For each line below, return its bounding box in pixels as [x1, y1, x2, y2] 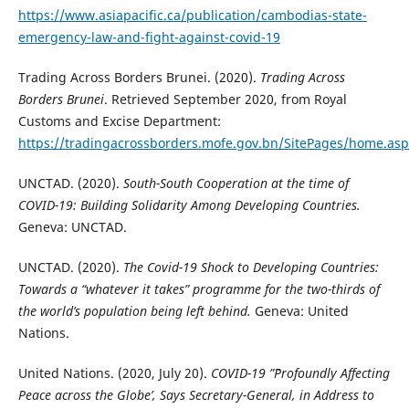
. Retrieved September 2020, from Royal [103, 89, 347, 108]
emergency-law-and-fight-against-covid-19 [17, 27, 280, 46]
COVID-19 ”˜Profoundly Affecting [210, 363, 390, 382]
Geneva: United [250, 301, 349, 320]
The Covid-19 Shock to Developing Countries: [122, 257, 379, 276]
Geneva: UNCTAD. [17, 217, 127, 236]
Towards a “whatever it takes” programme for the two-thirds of [17, 279, 380, 298]
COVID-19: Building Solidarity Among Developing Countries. [17, 195, 361, 214]
